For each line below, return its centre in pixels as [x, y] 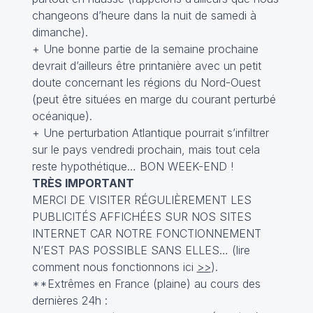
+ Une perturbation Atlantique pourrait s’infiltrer [150, 133]
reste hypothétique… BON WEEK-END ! [132, 166]
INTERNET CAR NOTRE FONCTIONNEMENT [146, 233]
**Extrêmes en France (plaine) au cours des [146, 284]
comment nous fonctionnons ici [114, 267]
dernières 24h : [70, 300]
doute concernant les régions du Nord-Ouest [146, 82]
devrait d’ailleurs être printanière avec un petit [146, 66]
